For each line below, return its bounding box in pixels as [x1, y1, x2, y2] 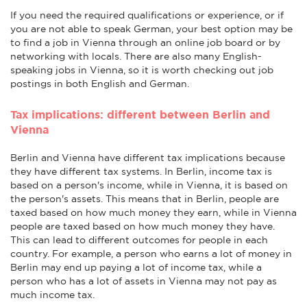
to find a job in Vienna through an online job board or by [10, 36, 280, 48]
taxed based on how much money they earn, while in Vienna [10, 206, 297, 218]
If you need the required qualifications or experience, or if [10, 9, 284, 21]
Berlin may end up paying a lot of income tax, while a [10, 261, 262, 273]
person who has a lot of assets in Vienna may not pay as [10, 275, 277, 286]
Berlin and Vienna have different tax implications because [10, 151, 285, 163]
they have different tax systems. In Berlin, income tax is [10, 165, 272, 177]
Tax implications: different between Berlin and [10, 108, 270, 121]
